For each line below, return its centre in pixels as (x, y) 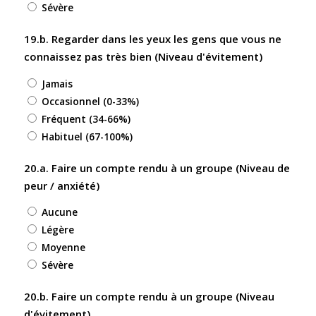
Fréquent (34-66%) (86, 119)
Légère (57, 230)
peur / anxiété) (61, 185)
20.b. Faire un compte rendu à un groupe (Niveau (149, 297)
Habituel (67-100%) (87, 136)
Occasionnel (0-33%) (90, 101)
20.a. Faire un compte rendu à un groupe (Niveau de (157, 168)
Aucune (59, 212)
